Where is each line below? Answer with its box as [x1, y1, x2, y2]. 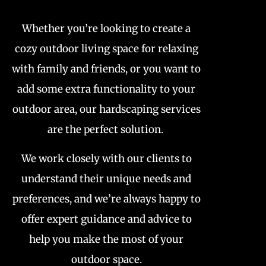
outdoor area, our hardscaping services [12, 103, 201, 116]
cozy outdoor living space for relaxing [14, 42, 198, 56]
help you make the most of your [29, 232, 184, 246]
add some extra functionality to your [17, 83, 196, 96]
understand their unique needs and [21, 172, 192, 185]
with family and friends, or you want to [12, 62, 201, 76]
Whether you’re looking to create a [22, 22, 191, 36]
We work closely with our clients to [21, 151, 192, 165]
